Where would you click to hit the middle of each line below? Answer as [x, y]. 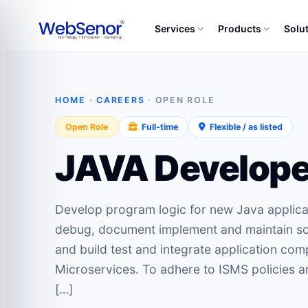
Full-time [159, 127]
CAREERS [121, 100]
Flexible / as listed [245, 127]
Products [239, 28]
